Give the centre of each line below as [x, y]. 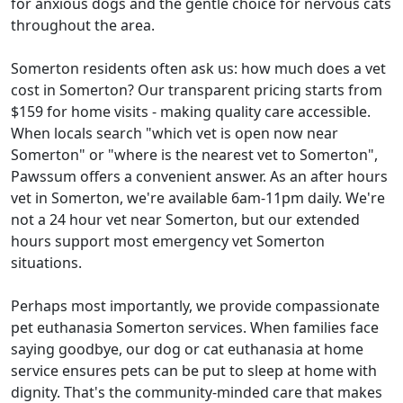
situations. [46, 263]
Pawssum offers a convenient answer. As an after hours [199, 177]
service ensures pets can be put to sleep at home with [194, 371]
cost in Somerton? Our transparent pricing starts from [197, 90]
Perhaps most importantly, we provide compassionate [195, 306]
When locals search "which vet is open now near [175, 134]
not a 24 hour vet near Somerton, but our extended [185, 220]
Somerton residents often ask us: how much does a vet [198, 69]
